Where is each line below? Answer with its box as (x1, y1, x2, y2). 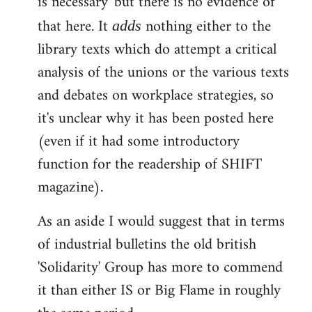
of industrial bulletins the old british (38, 231, 256, 258)
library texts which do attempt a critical (38, 36, 276, 63)
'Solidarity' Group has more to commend (38, 254, 283, 281)
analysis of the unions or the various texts (38, 59, 289, 86)
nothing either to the (141, 13, 271, 40)
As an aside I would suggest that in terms (38, 208, 285, 235)
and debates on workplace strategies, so (38, 82, 274, 109)
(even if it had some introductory (38, 128, 240, 155)
